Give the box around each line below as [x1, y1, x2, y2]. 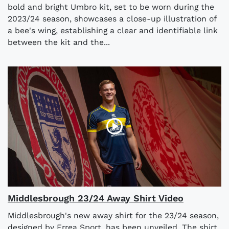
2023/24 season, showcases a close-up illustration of [8, 13, 216, 24]
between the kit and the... [8, 37, 110, 47]
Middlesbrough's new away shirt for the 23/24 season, [8, 210, 219, 220]
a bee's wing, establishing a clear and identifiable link [8, 25, 218, 35]
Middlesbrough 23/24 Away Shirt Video [8, 192, 184, 203]
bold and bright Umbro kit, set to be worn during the [8, 2, 214, 12]
